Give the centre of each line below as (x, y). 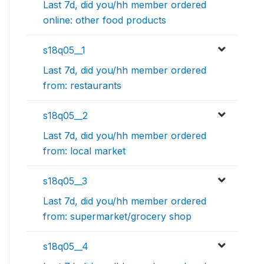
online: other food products (105, 20)
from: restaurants (82, 85)
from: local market (84, 151)
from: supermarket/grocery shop (117, 216)
